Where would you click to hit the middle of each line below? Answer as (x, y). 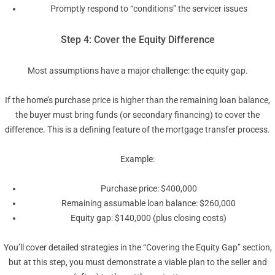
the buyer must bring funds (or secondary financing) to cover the (137, 115)
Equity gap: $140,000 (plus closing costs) (149, 218)
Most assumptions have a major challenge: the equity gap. (137, 71)
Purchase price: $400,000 (149, 189)
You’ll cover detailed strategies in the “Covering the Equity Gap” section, (137, 248)
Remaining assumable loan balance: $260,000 (149, 203)
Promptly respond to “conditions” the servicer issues (149, 9)
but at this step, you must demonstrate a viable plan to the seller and (137, 262)
